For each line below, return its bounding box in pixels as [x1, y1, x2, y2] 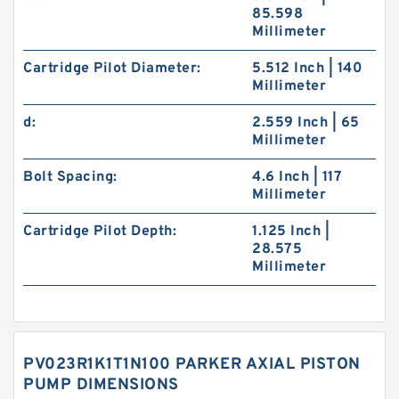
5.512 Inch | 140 [252, 60, 363, 77]
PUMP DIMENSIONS [23, 375, 179, 395]
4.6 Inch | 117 [252, 168, 343, 186]
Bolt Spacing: [23, 168, 118, 186]
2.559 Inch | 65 [252, 114, 360, 132]
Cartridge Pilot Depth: [23, 223, 176, 240]
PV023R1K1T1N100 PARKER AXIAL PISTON [23, 354, 361, 375]
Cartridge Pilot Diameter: [23, 60, 201, 77]
